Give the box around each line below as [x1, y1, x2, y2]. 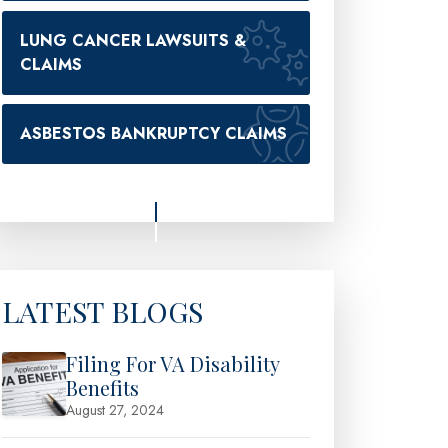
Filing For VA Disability [66, 349, 279, 377]
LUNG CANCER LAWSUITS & [20, 28, 246, 52]
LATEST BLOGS [2, 291, 203, 330]
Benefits [66, 373, 139, 401]
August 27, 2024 [66, 399, 164, 420]
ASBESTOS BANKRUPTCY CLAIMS [20, 122, 287, 146]
